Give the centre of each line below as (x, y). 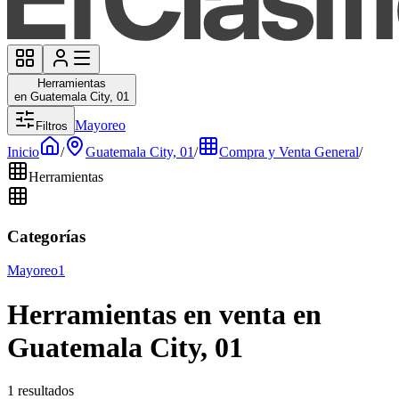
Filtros (52, 126)
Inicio (23, 152)
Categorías (46, 236)
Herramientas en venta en (164, 314)
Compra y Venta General (289, 152)
